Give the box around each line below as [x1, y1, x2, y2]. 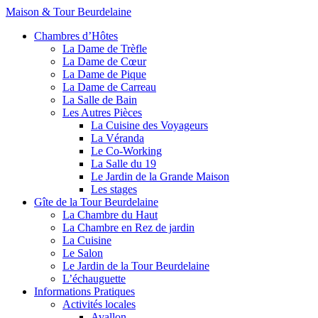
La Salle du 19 [91, 158, 156, 170]
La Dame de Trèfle [62, 43, 147, 55]
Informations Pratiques [34, 285, 135, 297]
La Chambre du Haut [62, 209, 158, 221]
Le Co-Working [91, 145, 162, 157]
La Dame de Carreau [62, 81, 156, 93]
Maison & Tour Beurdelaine [6, 6, 131, 18]
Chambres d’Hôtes [34, 30, 118, 42]
